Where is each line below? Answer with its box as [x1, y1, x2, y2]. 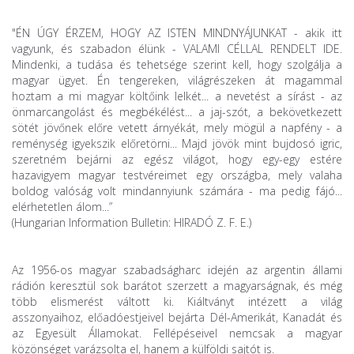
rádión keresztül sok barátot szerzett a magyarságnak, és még [12, 278, 342, 294]
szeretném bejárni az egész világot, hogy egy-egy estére [12, 152, 342, 168]
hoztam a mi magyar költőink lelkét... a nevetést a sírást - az [12, 88, 342, 104]
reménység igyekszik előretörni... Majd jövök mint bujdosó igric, [12, 136, 342, 152]
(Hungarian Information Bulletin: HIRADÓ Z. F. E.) [12, 215, 251, 231]
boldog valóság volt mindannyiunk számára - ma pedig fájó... [12, 183, 342, 199]
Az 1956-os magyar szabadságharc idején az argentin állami [12, 262, 342, 278]
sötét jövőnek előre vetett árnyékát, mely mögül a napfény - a [12, 120, 342, 136]
